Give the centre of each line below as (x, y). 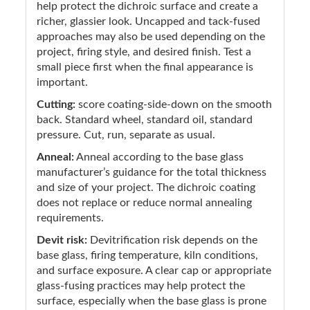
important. (62, 82)
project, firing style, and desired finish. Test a (144, 52)
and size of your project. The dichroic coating (146, 187)
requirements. (70, 218)
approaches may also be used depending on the (151, 36)
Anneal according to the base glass (159, 157)
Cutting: (56, 104)
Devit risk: (62, 240)
